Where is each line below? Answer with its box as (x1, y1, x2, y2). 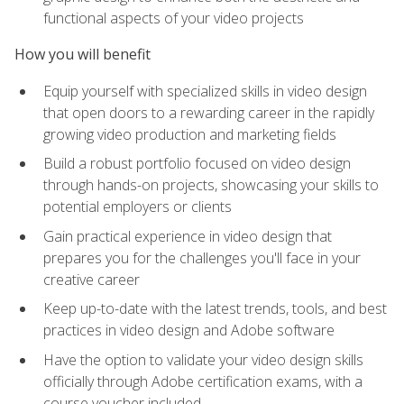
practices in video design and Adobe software (43, 320, 335, 341)
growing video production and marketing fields (43, 124, 336, 144)
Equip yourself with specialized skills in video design (43, 80, 367, 101)
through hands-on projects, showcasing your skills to (43, 175, 379, 196)
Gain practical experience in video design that (43, 225, 332, 246)
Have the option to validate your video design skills (43, 350, 363, 371)
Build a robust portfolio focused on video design (43, 153, 351, 174)
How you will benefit (14, 44, 151, 65)
